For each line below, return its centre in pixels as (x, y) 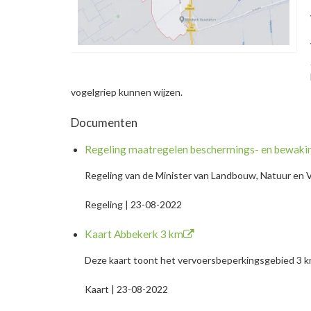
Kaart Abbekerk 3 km (134, 234)
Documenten (104, 123)
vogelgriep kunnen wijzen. (127, 92)
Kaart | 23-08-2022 (126, 289)
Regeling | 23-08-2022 (133, 204)
